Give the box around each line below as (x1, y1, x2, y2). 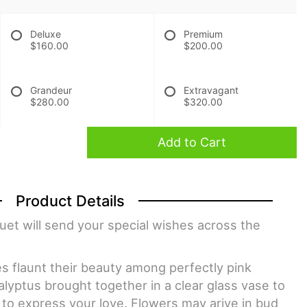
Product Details (15, 192, 125, 210)
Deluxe (30, 28, 61, 40)
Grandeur (30, 84, 72, 96)
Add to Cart (158, 135, 226, 149)
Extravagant (184, 84, 238, 96)
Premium (184, 28, 223, 40)
